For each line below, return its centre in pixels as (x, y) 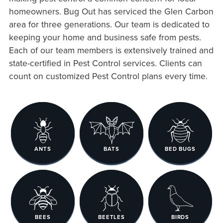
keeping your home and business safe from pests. (105, 37)
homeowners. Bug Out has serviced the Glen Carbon (111, 11)
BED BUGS (180, 149)
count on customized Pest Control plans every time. (108, 76)
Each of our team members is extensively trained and (111, 50)
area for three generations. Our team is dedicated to (109, 24)
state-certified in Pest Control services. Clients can (105, 63)
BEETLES (111, 217)
